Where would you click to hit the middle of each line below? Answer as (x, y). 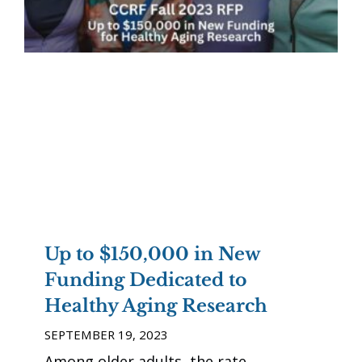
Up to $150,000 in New (152, 254)
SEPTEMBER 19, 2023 (106, 334)
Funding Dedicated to (146, 280)
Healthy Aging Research (156, 305)
